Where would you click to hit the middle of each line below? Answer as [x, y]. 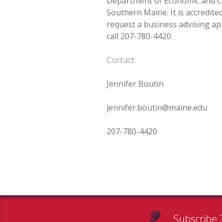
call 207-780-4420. [140, 36]
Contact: [121, 60]
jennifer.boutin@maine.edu [157, 108]
